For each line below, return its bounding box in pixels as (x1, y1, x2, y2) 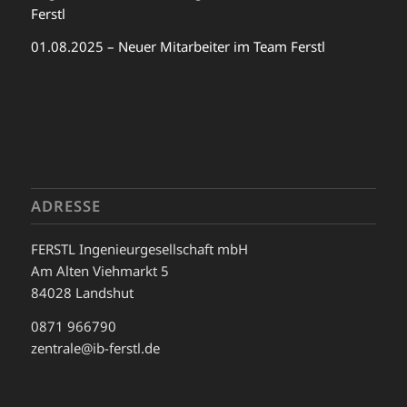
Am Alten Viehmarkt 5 (30, 261, 169, 280)
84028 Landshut (30, 283, 134, 302)
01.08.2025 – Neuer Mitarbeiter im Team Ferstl (30, 37, 325, 56)
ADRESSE (30, 194, 101, 216)
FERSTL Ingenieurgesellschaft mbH (30, 239, 248, 258)
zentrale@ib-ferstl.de (30, 338, 160, 357)
